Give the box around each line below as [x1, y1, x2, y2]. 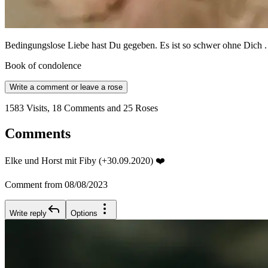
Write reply [10, 209, 47, 218]
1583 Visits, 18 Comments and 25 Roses [5, 103, 158, 114]
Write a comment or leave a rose [10, 83, 123, 92]
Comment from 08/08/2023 [5, 179, 108, 190]
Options [71, 209, 98, 218]
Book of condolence [5, 60, 81, 71]
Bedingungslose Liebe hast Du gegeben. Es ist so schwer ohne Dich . [5, 40, 267, 51]
